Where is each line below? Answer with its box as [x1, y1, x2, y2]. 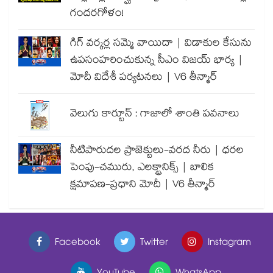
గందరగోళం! [70, 5, 124, 24]
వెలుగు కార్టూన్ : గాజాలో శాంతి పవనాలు [70, 106, 239, 124]
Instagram [207, 235, 251, 253]
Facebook [54, 235, 100, 253]
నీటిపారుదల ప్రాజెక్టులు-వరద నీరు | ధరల [70, 143, 244, 161]
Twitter [140, 235, 168, 253]
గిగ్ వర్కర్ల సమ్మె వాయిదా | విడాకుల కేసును [70, 35, 252, 54]
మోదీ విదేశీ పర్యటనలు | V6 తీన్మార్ [70, 69, 218, 88]
